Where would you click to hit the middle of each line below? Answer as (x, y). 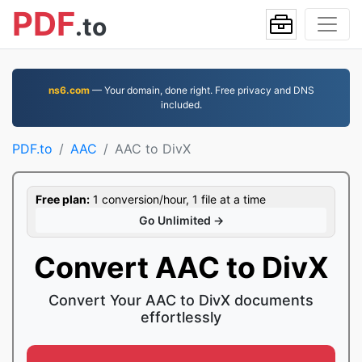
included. (181, 105)
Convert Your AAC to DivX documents (181, 300)
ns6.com (69, 90)
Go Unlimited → (181, 220)
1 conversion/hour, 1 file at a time (178, 199)
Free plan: (63, 199)
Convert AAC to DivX (181, 267)
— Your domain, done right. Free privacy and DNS (202, 90)
